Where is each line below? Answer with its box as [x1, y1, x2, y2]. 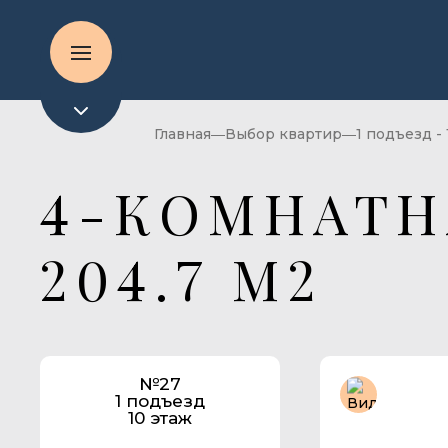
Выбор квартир [224, 125, 342, 143]
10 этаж [128, 408, 193, 428]
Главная [153, 125, 211, 143]
